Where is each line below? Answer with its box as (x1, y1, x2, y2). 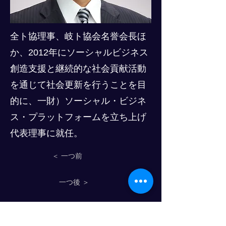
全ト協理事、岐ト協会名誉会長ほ (10, 31, 146, 41)
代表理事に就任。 (10, 128, 83, 138)
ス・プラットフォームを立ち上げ (10, 112, 146, 122)
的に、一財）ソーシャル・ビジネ (10, 96, 146, 106)
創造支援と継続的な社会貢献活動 (10, 64, 146, 74)
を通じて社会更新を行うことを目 (10, 80, 146, 90)
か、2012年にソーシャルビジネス (10, 47, 148, 58)
